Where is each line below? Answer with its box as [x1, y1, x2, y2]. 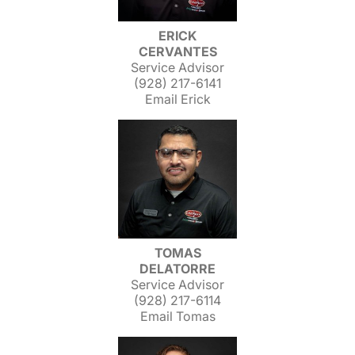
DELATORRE [139, 261, 216, 277]
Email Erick [144, 91, 211, 107]
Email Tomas [139, 308, 216, 324]
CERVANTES [138, 44, 217, 59]
